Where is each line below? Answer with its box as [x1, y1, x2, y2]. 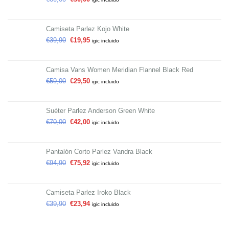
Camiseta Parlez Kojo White [46, 25, 129, 33]
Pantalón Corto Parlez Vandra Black [46, 148, 152, 156]
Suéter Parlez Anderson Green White [46, 107, 155, 115]
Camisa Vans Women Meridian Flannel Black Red [46, 66, 193, 74]
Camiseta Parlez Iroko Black [46, 189, 131, 197]
